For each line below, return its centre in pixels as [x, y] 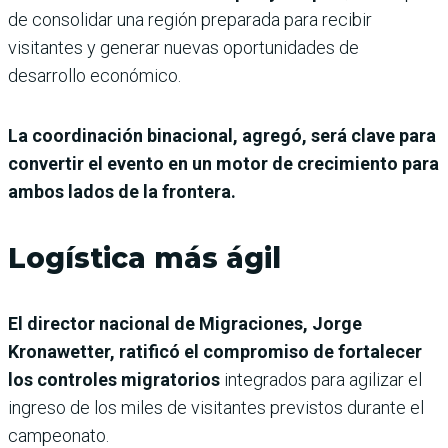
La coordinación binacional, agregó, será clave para [222, 136]
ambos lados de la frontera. [122, 192]
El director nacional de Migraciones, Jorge [185, 324]
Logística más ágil [144, 258]
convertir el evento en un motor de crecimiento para [223, 164]
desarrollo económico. [94, 76]
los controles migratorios [114, 380]
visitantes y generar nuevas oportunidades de [183, 48]
